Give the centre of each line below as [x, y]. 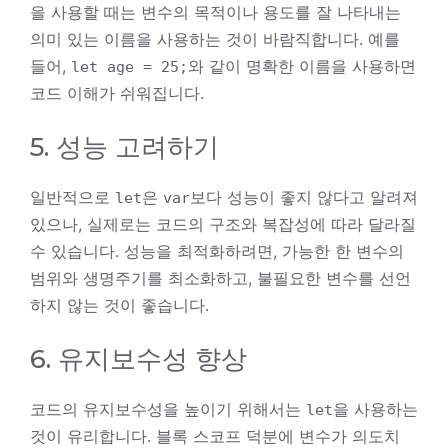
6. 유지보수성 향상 [138, 358]
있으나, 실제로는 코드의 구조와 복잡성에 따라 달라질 [223, 223]
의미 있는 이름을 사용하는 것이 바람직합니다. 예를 [215, 38]
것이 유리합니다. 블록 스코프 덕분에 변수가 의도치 [215, 435]
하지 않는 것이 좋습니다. [119, 304]
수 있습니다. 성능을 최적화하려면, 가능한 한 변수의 [217, 250]
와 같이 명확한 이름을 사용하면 [302, 65]
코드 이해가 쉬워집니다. [117, 92]
